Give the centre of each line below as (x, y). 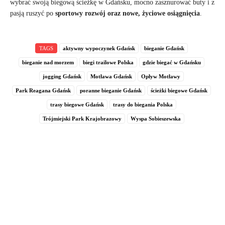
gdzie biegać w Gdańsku (172, 62)
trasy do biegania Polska (143, 104)
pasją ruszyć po (33, 13)
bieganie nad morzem (48, 62)
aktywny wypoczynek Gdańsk (99, 48)
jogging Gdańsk (62, 76)
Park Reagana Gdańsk (43, 90)
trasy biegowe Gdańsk (77, 104)
